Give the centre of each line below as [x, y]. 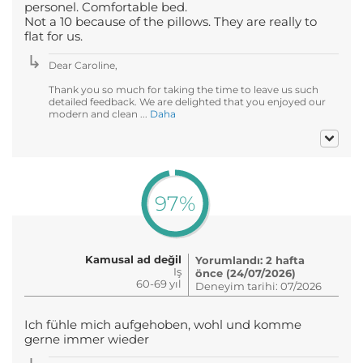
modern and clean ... [99, 113]
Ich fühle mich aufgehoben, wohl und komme [163, 325]
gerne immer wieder [87, 339]
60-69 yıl [159, 283]
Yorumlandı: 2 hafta [250, 260]
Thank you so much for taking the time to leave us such [184, 89]
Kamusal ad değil [133, 259]
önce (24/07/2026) [246, 273]
